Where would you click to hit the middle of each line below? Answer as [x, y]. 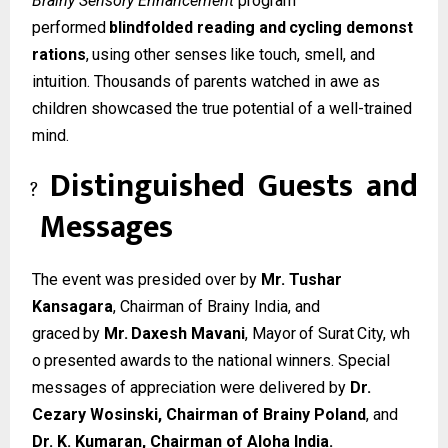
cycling [316, 27]
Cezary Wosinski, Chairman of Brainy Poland [198, 415]
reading [225, 27]
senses [200, 54]
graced [55, 334]
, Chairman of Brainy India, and [216, 307]
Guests [305, 186]
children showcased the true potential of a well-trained [221, 108]
